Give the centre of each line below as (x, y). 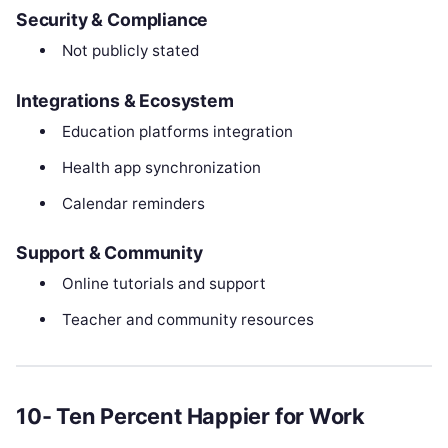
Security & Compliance (112, 20)
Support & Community (109, 253)
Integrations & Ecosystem (125, 100)
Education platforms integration (177, 131)
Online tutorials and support (163, 284)
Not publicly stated (130, 51)
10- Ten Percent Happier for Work (191, 416)
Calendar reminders (133, 203)
